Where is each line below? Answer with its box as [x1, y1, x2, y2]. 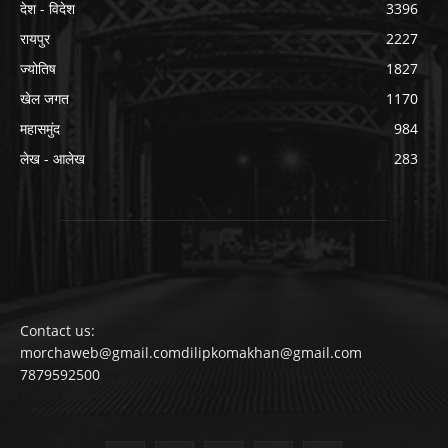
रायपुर [20, 29, 50, 49]
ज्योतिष [20, 59, 56, 79]
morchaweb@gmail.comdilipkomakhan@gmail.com [20, 343, 362, 363]
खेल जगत [20, 89, 69, 109]
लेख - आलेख [20, 149, 85, 169]
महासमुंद [20, 119, 60, 139]
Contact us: [20, 321, 95, 341]
